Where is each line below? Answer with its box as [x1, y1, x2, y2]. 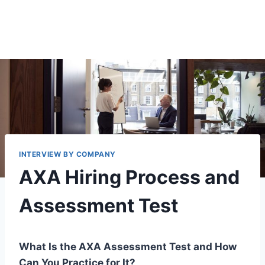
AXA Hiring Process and [19, 165, 240, 189]
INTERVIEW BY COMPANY [19, 149, 116, 159]
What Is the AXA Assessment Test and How [19, 240, 237, 253]
